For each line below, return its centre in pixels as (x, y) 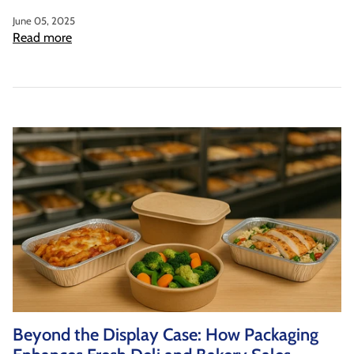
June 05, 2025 (44, 21)
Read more (42, 38)
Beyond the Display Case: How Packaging (166, 335)
